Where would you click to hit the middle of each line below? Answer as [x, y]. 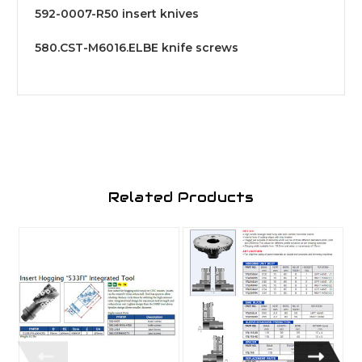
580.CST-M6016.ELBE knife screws [137, 48]
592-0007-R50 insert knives [117, 14]
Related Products [181, 198]
